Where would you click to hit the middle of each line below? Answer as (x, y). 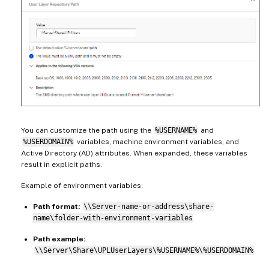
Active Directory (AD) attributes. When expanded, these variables (134, 153)
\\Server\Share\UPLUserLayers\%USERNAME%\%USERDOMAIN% (144, 251)
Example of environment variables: (82, 186)
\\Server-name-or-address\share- (148, 207)
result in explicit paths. (62, 165)
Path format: (56, 207)
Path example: (59, 239)
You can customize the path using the (87, 131)
